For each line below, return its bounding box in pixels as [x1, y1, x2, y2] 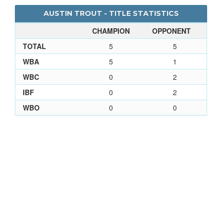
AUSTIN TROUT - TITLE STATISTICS [43, 8, 179, 18]
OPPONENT [152, 25, 191, 36]
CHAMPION [92, 25, 130, 36]
